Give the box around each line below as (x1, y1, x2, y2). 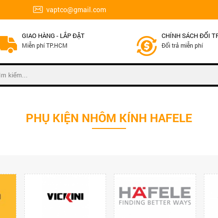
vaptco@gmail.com (46, 5, 107, 14)
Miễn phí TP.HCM (21, 41, 68, 49)
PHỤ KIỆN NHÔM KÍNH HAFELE (25, 110, 192, 126)
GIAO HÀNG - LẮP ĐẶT (21, 31, 85, 40)
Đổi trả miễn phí (162, 41, 203, 49)
